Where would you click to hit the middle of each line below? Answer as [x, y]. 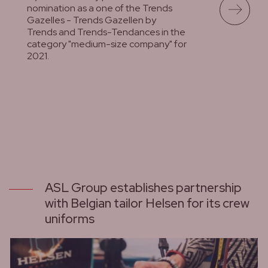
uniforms [70, 218]
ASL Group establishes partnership [143, 187]
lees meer [49, 69]
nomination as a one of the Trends [100, 8]
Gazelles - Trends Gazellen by [92, 20]
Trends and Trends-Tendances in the [106, 32]
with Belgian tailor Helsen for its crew [147, 203]
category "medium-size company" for [107, 44]
